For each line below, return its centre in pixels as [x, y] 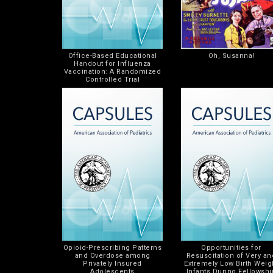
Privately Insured [112, 263]
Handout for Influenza [112, 63]
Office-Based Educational [112, 55]
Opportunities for [231, 247]
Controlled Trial [112, 79]
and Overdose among [112, 255]
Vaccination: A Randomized [112, 71]
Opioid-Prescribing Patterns [112, 247]
